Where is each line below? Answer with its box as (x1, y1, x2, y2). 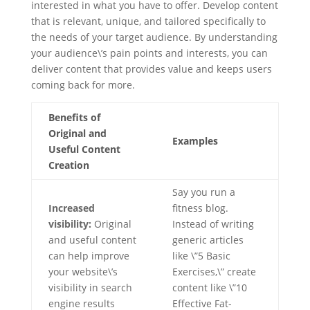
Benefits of (48, 111, 100, 124)
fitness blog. (172, 201, 228, 215)
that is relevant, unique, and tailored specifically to (30, 15, 266, 28)
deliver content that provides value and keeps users (30, 62, 272, 75)
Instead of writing (172, 217, 254, 230)
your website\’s (48, 265, 118, 278)
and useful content (48, 233, 136, 246)
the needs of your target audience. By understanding (30, 30, 277, 44)
